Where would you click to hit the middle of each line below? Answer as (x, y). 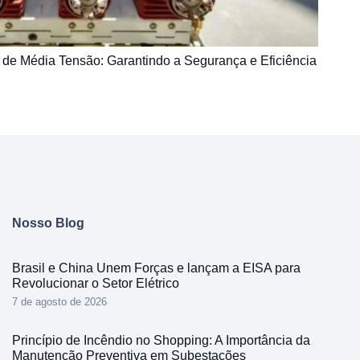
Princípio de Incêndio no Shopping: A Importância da (161, 340)
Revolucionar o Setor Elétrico (95, 283)
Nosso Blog (48, 223)
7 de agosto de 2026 (59, 301)
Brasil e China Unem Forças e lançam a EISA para (156, 268)
